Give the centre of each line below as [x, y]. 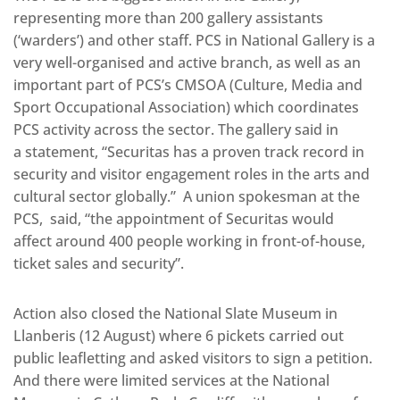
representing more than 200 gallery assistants [168, 18]
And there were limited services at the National [171, 381]
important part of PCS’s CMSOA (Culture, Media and [188, 85]
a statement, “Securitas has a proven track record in [189, 152]
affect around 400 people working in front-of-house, [189, 242]
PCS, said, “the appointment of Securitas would [174, 219]
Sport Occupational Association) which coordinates [186, 108]
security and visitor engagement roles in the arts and [192, 175]
